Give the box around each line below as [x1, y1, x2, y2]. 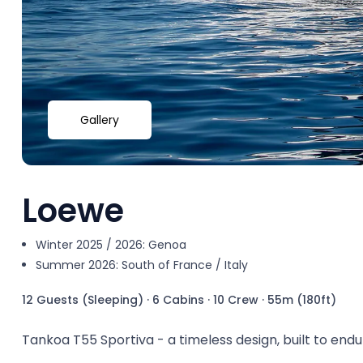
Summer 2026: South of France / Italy [36, 257, 248, 273]
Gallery [80, 112, 119, 128]
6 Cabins [152, 292, 204, 308]
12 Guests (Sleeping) [22, 292, 143, 308]
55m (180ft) [267, 292, 336, 308]
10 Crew [213, 292, 258, 308]
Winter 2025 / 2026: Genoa [36, 237, 186, 253]
